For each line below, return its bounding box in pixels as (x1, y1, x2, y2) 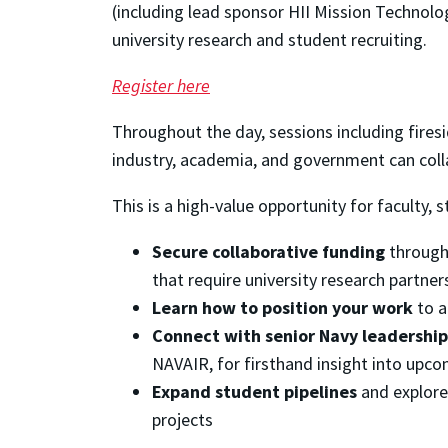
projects (152, 408, 213, 432)
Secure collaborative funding (152, 240, 385, 264)
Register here (112, 74, 210, 98)
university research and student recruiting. (112, 28, 427, 52)
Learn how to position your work (152, 296, 417, 320)
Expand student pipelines (152, 380, 357, 404)
